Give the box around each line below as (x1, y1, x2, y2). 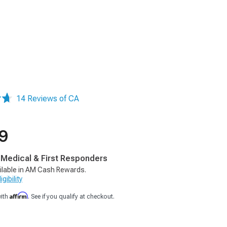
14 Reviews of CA (16, 94, 79, 103)
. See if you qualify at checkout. (28, 193, 115, 200)
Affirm (10, 192, 28, 199)
